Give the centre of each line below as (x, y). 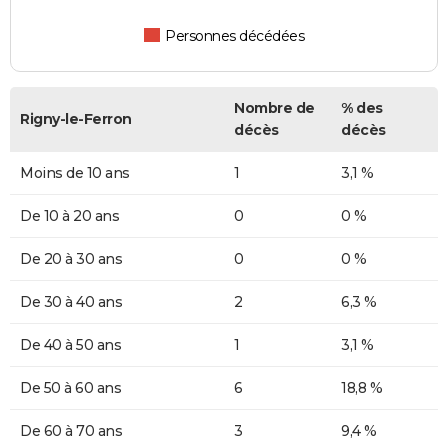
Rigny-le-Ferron (76, 118)
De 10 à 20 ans (69, 215)
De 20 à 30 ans (71, 258)
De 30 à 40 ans (71, 301)
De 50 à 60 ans (70, 387)
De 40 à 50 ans (70, 344)
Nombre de (274, 107)
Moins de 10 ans (75, 172)
